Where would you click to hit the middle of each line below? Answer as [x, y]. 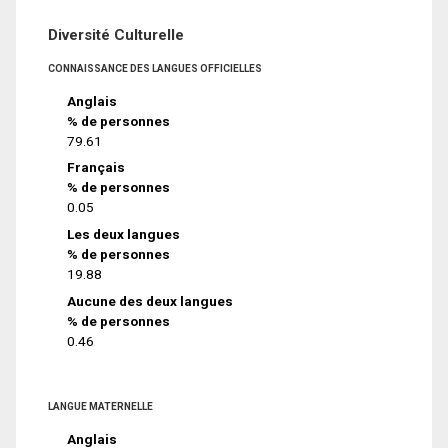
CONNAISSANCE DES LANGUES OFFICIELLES [155, 68]
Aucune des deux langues [150, 301]
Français [96, 167]
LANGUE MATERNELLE [100, 407]
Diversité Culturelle [116, 34]
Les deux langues [124, 234]
